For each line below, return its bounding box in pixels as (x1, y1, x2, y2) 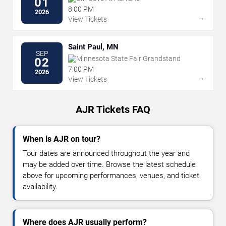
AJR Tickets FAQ (76, 103, 150, 116)
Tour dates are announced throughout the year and (23, 148, 190, 158)
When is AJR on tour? (23, 134, 100, 144)
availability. (23, 182, 58, 191)
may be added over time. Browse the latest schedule (23, 159, 196, 169)
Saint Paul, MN (68, 42, 119, 51)
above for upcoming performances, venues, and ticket (23, 171, 199, 180)
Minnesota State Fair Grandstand (76, 54, 181, 63)
